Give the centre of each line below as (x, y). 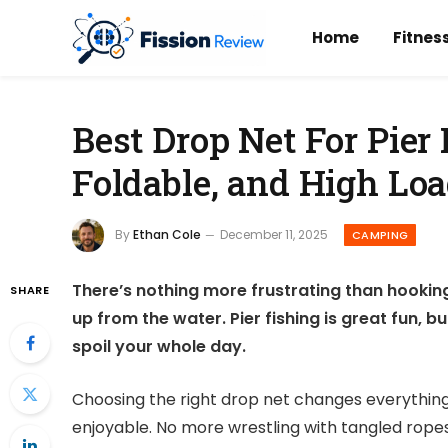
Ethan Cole (167, 234)
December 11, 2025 (274, 234)
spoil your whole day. (159, 347)
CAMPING (380, 234)
